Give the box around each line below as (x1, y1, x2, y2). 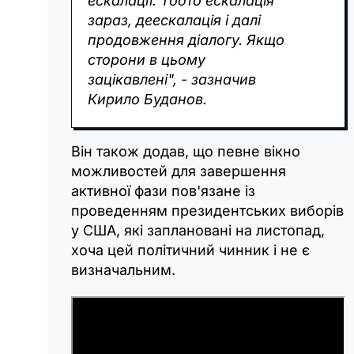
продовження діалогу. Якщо (88, 31, 284, 48)
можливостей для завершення (71, 162, 286, 179)
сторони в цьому (88, 51, 205, 68)
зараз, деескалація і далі (88, 11, 261, 28)
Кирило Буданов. (88, 90, 207, 107)
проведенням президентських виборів (71, 201, 344, 219)
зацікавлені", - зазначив (88, 70, 256, 88)
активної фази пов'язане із (71, 182, 255, 199)
